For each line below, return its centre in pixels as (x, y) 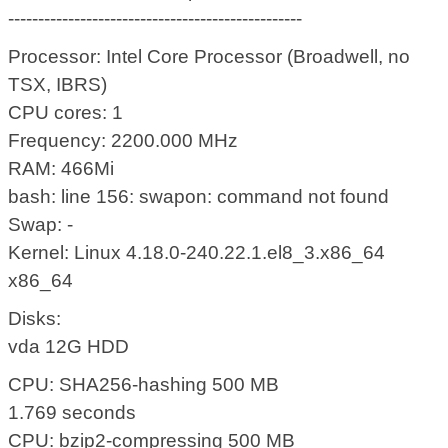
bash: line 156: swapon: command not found (199, 197)
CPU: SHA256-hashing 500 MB (144, 385)
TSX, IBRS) (58, 85)
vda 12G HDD (69, 347)
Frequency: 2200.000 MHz (123, 141)
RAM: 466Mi (61, 169)
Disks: (35, 319)
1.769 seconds (72, 413)
